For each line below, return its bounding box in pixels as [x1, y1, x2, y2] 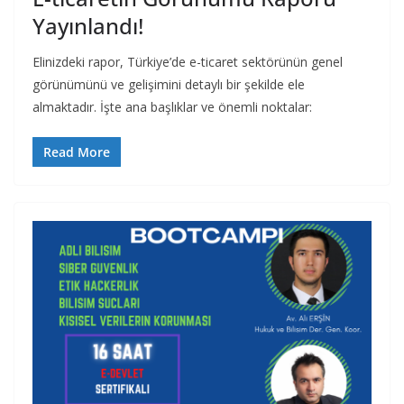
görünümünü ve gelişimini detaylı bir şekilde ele [32, 75, 305, 93]
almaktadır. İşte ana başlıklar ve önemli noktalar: [32, 97, 312, 115]
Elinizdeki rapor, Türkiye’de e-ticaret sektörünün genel [32, 52, 343, 70]
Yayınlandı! [32, 10, 143, 41]
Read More [43, 142, 110, 161]
